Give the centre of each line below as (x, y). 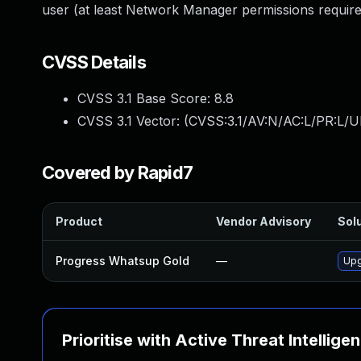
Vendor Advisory (263, 221)
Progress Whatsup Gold (122, 261)
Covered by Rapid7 (118, 172)
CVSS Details (94, 62)
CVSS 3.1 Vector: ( (133, 121)
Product (79, 221)
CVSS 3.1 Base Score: (146, 98)
